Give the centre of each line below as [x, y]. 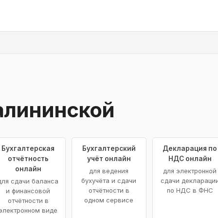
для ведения [109, 171]
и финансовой [28, 191]
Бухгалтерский [109, 148]
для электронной [190, 171]
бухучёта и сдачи [109, 180]
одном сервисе [109, 200]
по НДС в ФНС [190, 190]
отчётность [28, 158]
